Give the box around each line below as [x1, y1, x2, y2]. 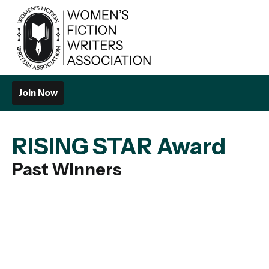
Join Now [18, 87, 58, 98]
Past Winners [12, 159, 122, 180]
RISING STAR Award [12, 132, 226, 160]
